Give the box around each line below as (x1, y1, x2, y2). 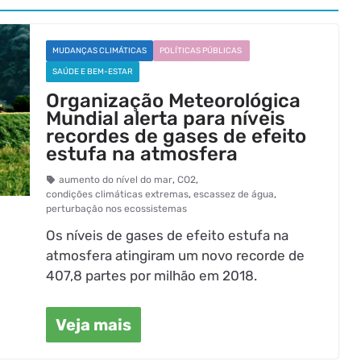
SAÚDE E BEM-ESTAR (52, 67, 134, 77)
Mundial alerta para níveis (46, 107, 286, 130)
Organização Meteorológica (46, 89, 301, 112)
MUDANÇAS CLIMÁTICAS (52, 46, 147, 56)
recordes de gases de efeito (46, 125, 307, 147)
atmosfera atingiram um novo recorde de (46, 247, 305, 263)
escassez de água (193, 189, 275, 200)
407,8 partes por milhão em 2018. (46, 268, 258, 284)
